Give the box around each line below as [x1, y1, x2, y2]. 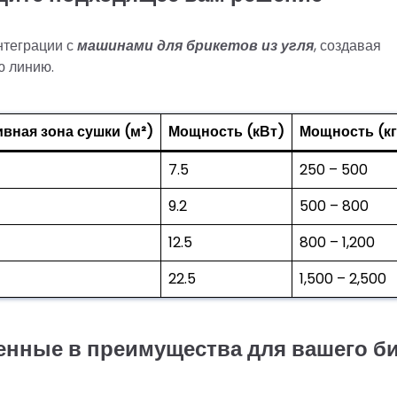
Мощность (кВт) [168, 121, 284, 142]
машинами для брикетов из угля [77, 35, 314, 56]
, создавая [314, 35, 381, 56]
